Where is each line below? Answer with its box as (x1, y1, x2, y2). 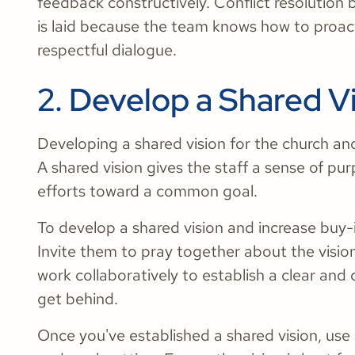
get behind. (37, 288, 118, 309)
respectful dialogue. (37, 39, 177, 60)
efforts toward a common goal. (37, 180, 258, 201)
